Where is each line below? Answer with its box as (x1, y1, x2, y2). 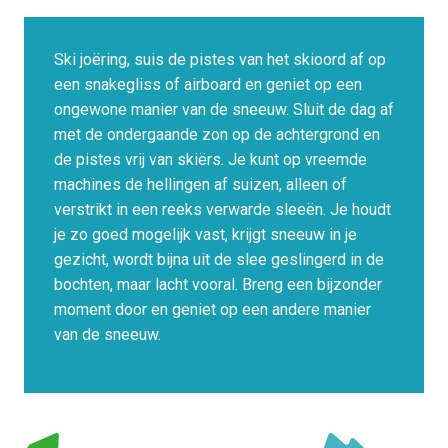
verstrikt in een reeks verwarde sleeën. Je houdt (54, 200, 391, 220)
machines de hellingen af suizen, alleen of (54, 175, 347, 195)
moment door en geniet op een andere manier (54, 300, 371, 320)
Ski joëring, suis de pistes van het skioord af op (54, 50, 386, 70)
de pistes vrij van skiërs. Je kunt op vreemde (54, 150, 367, 170)
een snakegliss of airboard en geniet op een (54, 75, 362, 95)
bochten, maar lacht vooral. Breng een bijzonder (54, 275, 382, 295)
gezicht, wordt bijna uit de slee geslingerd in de (54, 250, 384, 270)
